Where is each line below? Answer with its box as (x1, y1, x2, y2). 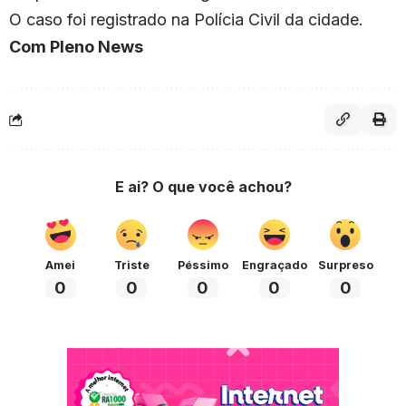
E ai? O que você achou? (114, 178, 292, 197)
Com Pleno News (9, 37, 143, 57)
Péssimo (177, 258, 228, 273)
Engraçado (241, 258, 307, 273)
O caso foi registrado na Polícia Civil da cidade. (9, 10, 363, 30)
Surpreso (317, 258, 373, 273)
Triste (113, 258, 150, 273)
